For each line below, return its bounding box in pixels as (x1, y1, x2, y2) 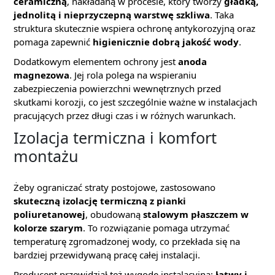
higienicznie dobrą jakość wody (93, 36, 239, 48)
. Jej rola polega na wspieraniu (69, 69, 196, 81)
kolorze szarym (14, 222, 83, 234)
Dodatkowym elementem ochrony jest (14, 55, 178, 68)
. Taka (210, 9, 234, 21)
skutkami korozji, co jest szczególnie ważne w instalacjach (14, 96, 257, 108)
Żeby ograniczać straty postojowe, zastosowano (14, 181, 215, 193)
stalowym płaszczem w (143, 208, 249, 220)
